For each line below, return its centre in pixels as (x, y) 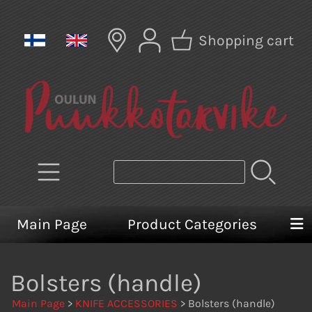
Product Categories (192, 224)
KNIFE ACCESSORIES (126, 303)
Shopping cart (246, 41)
